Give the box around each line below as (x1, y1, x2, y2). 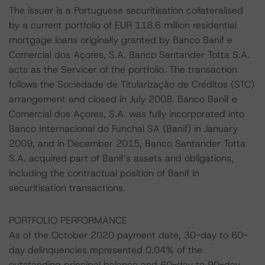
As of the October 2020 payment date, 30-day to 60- (9, 229, 248, 241)
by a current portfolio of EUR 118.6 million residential (9, 19, 237, 31)
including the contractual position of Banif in (9, 167, 199, 179)
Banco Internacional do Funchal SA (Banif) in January (9, 122, 238, 135)
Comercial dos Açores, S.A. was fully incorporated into (9, 108, 244, 120)
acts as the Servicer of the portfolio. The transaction (9, 63, 237, 76)
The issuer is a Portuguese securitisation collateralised (9, 4, 243, 17)
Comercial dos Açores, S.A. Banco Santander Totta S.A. (9, 49, 250, 61)
